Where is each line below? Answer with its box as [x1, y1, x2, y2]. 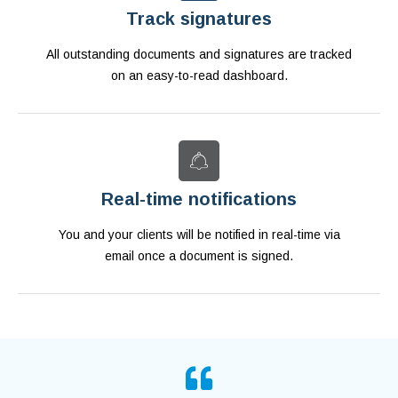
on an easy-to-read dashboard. [110, 68, 288, 84]
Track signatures [126, 9, 272, 29]
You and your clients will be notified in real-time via [58, 227, 340, 243]
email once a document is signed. [105, 249, 293, 264]
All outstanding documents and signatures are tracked [46, 47, 352, 62]
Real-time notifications [101, 189, 297, 210]
